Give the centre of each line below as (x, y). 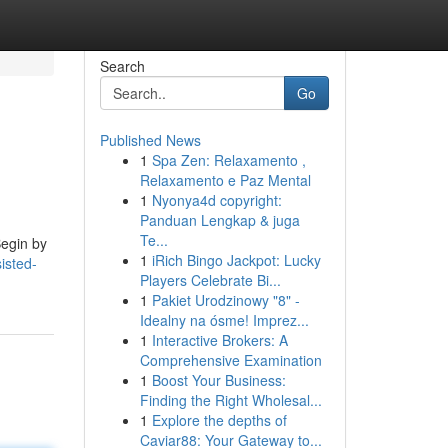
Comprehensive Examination (230, 360)
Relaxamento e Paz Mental (225, 180)
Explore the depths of (219, 420)
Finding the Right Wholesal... (230, 400)
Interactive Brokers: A (219, 340)
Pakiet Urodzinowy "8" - (225, 300)
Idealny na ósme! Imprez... (224, 320)
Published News (150, 140)
